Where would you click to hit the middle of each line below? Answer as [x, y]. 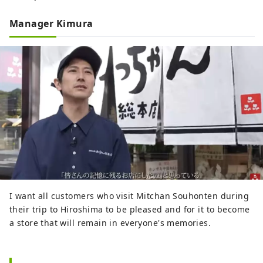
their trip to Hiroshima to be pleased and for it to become [130, 210]
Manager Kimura [51, 23]
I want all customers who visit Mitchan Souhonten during [129, 196]
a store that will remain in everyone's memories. [110, 223]
